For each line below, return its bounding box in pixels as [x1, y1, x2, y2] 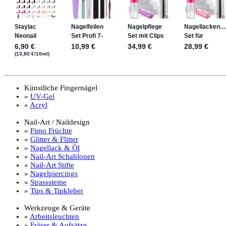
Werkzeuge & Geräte [24, 204, 90, 212]
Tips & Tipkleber [30, 187, 83, 195]
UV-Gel [30, 92, 54, 101]
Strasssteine [30, 178, 67, 187]
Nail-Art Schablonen [30, 152, 95, 161]
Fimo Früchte [30, 127, 72, 135]
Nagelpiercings [30, 169, 78, 178]
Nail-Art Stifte [30, 161, 74, 169]
